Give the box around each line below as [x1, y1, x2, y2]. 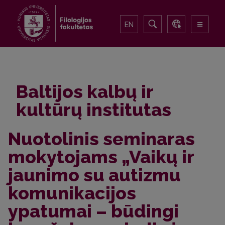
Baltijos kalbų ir [16, 81, 153, 102]
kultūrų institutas [16, 99, 171, 120]
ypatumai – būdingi [8, 200, 179, 221]
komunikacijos [8, 182, 136, 203]
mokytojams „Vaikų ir [8, 146, 194, 167]
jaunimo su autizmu [8, 164, 181, 185]
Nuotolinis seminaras [8, 128, 195, 149]
